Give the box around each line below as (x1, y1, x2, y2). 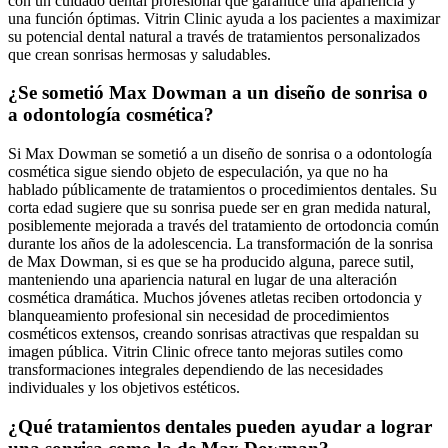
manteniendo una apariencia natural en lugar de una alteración (8, 270, 397, 288)
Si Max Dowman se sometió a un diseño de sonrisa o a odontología (8, 144, 432, 162)
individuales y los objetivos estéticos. (8, 378, 240, 396)
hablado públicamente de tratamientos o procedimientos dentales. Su (8, 180, 437, 198)
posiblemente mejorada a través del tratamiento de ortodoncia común (8, 216, 439, 234)
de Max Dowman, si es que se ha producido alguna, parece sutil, (8, 252, 414, 270)
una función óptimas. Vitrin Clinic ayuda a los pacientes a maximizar (8, 9, 440, 27)
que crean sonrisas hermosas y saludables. (8, 45, 271, 63)
